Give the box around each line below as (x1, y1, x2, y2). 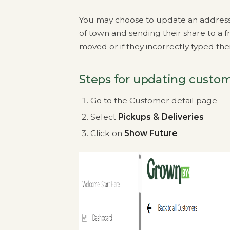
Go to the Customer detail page (90, 95, 217, 105)
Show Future (124, 128, 178, 138)
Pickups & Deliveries (118, 112, 204, 122)
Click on (90, 128, 124, 138)
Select (90, 112, 118, 122)
